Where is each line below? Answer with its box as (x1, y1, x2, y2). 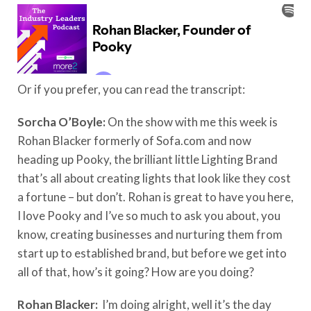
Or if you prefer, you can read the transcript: (17, 81, 247, 96)
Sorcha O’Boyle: (17, 114, 108, 129)
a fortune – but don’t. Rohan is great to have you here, (17, 189, 294, 204)
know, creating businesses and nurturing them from (17, 226, 283, 242)
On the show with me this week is (108, 114, 278, 129)
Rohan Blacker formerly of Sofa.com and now (17, 133, 251, 148)
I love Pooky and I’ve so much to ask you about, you (17, 208, 280, 223)
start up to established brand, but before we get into (17, 245, 287, 260)
